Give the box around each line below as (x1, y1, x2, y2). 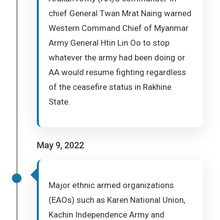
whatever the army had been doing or (49, 53, 185, 62)
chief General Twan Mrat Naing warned (49, 8, 192, 18)
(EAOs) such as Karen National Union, (49, 195, 185, 205)
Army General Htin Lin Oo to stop (49, 38, 169, 48)
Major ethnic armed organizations (49, 180, 174, 190)
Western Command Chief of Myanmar (49, 23, 189, 33)
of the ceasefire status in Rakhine (49, 82, 171, 92)
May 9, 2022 (37, 140, 84, 150)
